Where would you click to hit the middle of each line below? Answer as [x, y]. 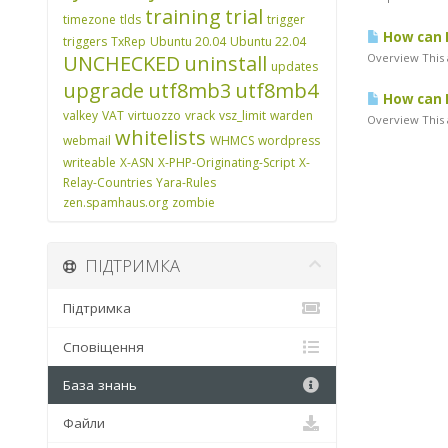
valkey [80, 115]
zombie [193, 202]
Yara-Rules [186, 182]
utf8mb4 [276, 90]
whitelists [160, 137]
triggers [85, 41]
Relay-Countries [107, 182]
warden [291, 115]
